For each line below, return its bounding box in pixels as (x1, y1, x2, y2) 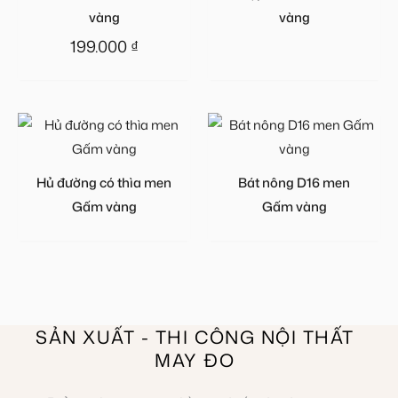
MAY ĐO (155, 347, 235, 373)
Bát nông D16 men (238, 173, 350, 193)
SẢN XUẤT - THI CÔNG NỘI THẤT (36, 324, 354, 350)
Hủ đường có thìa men (36, 173, 171, 193)
